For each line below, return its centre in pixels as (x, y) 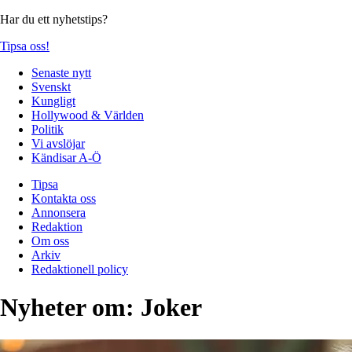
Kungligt (53, 101)
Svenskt (51, 86)
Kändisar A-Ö (66, 157)
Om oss (50, 240)
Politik (48, 129)
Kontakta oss (64, 198)
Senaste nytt (61, 72)
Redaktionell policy (80, 269)
